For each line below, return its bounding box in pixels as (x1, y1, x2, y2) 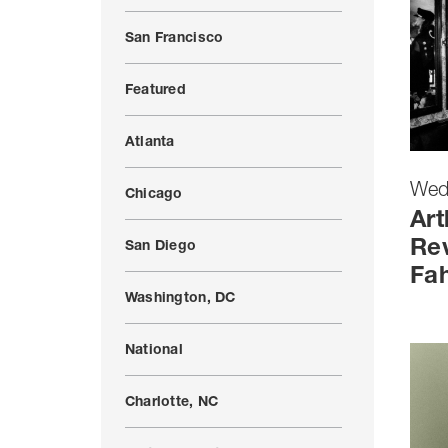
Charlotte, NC (124, 396, 219, 410)
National (124, 344, 184, 358)
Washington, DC (124, 292, 236, 306)
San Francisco (124, 32, 224, 46)
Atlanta (124, 136, 175, 150)
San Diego (124, 240, 197, 254)
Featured (124, 84, 187, 98)
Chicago (124, 188, 183, 202)
